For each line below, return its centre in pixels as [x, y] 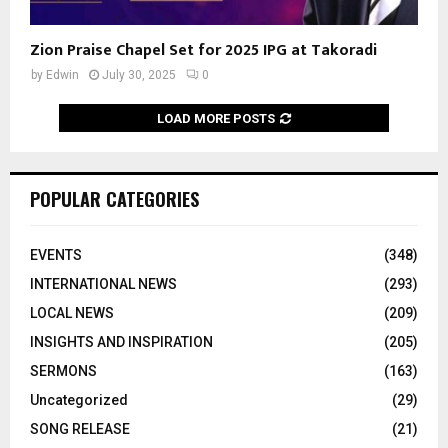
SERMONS [63, 370]
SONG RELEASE [80, 428]
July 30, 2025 [139, 74]
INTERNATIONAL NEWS [103, 283]
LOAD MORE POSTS [216, 118]
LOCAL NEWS [72, 312]
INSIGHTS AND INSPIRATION [121, 341]
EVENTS [56, 254]
